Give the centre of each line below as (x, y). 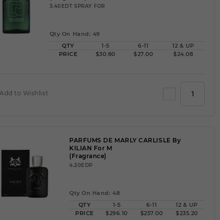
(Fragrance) (88, 156)
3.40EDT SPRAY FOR (77, 6)
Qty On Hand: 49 (75, 34)
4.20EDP (81, 165)
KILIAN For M (91, 148)
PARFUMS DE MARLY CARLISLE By (125, 140)
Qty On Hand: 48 (95, 193)
